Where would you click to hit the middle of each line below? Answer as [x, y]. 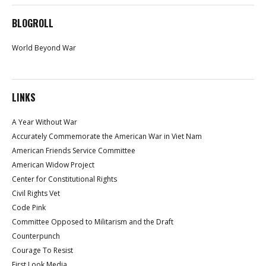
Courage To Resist [42, 250]
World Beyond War [44, 47]
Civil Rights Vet [36, 193]
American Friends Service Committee [74, 150]
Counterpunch [36, 236]
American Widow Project [53, 164]
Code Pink [29, 207]
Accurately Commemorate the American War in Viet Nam [107, 136]
